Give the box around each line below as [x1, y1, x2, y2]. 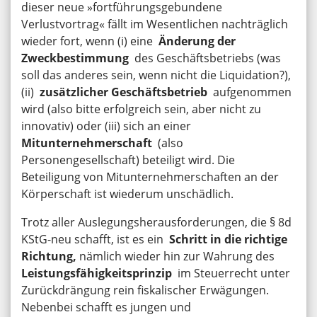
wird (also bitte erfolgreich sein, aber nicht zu [21, 100, 261, 117]
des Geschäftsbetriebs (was [129, 50, 281, 66]
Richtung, [21, 248, 79, 264]
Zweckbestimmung [21, 50, 129, 66]
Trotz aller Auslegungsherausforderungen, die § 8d [21, 214, 292, 230]
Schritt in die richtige [169, 231, 287, 247]
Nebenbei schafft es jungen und [21, 299, 191, 315]
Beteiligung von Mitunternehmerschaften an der [21, 168, 279, 185]
